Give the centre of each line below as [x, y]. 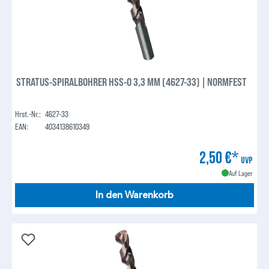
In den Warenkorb [134, 195]
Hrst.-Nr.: [28, 114]
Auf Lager [240, 173]
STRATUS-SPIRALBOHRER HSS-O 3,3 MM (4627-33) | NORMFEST [132, 82]
